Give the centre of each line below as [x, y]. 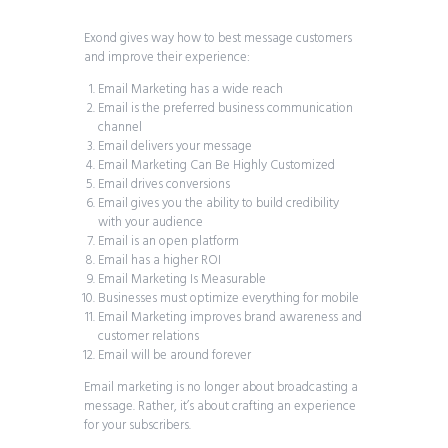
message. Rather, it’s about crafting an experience [220, 407]
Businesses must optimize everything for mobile [228, 299]
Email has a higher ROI [159, 261]
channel [119, 128]
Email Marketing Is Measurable [181, 280]
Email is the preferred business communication [225, 109]
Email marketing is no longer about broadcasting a [221, 388]
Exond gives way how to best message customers [218, 39]
